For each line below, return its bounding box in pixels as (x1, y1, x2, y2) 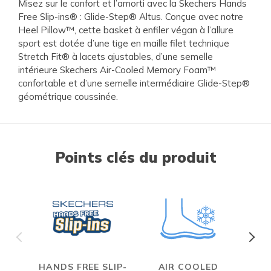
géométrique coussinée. (18, 90, 118, 102)
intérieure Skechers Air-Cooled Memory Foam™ (18, 64, 216, 76)
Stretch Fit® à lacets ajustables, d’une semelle (18, 50, 213, 62)
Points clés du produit (54, 148, 217, 166)
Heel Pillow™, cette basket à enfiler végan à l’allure (18, 24, 233, 36)
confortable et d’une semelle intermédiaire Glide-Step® (18, 77, 250, 89)
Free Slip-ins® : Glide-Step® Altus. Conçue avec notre (18, 10, 243, 22)
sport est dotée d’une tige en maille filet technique (18, 37, 229, 49)
